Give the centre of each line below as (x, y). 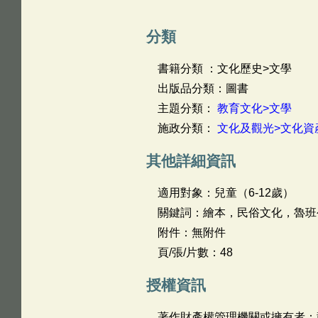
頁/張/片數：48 (195, 252)
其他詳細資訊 (191, 161)
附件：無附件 (191, 232)
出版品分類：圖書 (203, 88)
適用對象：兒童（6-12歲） (225, 193)
